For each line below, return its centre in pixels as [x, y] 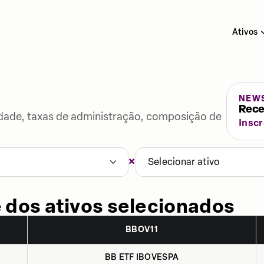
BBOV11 [142, 230]
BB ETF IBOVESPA [142, 257]
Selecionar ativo [184, 162]
